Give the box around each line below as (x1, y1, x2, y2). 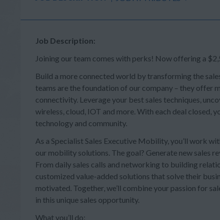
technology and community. (35, 118, 127, 128)
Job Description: (35, 36, 95, 45)
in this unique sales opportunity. (35, 195, 139, 204)
